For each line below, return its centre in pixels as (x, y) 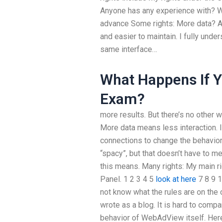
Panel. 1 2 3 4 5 (128, 179)
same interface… (129, 49)
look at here (176, 179)
